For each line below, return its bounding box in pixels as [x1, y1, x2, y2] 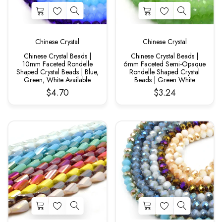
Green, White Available [24, 75, 91, 85]
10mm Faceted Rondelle [22, 59, 93, 69]
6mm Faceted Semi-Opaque [123, 59, 206, 69]
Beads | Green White [134, 75, 195, 85]
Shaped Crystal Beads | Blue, [16, 67, 99, 77]
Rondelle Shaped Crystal [129, 67, 200, 77]
